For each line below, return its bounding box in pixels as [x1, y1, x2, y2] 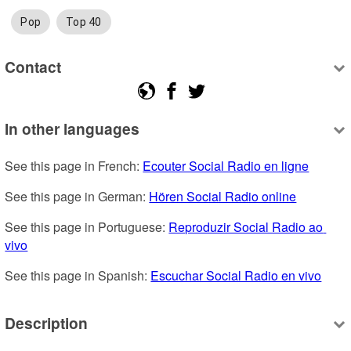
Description [5, 311, 89, 334]
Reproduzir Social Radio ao [168, 218, 324, 237]
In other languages [5, 118, 140, 140]
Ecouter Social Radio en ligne [143, 157, 309, 175]
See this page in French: [5, 157, 143, 175]
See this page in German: [5, 187, 150, 206]
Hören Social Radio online [149, 187, 297, 206]
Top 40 [66, 16, 102, 29]
